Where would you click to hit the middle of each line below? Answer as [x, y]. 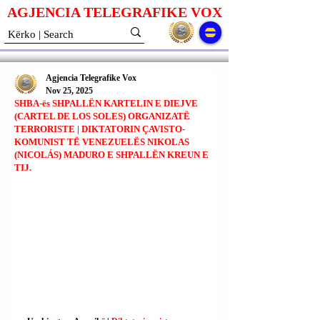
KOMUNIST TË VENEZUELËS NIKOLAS [102, 142]
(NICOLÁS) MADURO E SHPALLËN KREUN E [111, 155]
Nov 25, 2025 [69, 91]
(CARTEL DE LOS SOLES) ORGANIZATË [102, 116]
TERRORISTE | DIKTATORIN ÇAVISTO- [100, 129]
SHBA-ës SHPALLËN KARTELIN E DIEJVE [106, 103]
